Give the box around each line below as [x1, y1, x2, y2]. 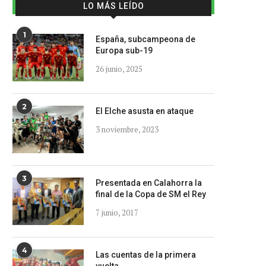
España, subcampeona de [96, 34, 195, 44]
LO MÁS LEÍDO [83, 1, 144, 11]
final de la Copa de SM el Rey [96, 189, 206, 199]
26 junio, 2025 [96, 64, 142, 74]
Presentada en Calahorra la [96, 178, 202, 188]
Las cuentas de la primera [96, 250, 196, 259]
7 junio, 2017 [96, 207, 138, 218]
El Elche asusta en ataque [96, 106, 194, 116]
